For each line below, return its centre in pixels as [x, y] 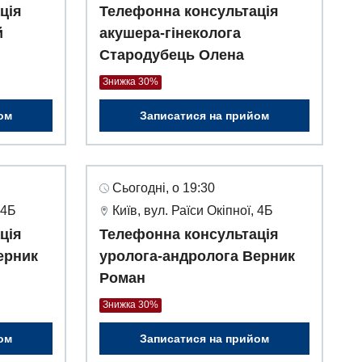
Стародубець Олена [172, 55]
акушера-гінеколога [170, 34]
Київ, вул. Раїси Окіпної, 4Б [193, 211]
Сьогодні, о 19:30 [164, 188]
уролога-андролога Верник [197, 257]
